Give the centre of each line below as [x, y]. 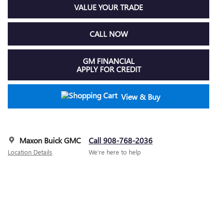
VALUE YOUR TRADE [108, 7]
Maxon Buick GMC [50, 140]
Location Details [30, 152]
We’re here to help [115, 152]
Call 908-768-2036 [121, 140]
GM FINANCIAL [108, 61]
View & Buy [140, 96]
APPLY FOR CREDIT [108, 69]
